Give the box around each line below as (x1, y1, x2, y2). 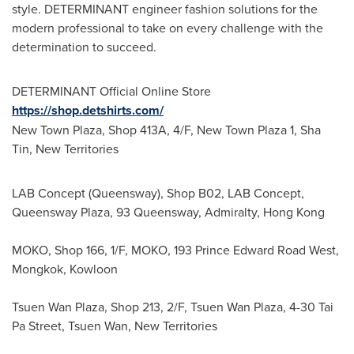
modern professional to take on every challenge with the (12, 19, 323, 36)
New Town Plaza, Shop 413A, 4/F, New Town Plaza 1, (12, 121, 300, 138)
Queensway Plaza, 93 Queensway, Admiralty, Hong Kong (12, 203, 328, 220)
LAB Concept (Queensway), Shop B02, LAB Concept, (12, 184, 304, 201)
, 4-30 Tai (283, 298, 333, 315)
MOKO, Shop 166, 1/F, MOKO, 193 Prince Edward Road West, (12, 241, 339, 258)
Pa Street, (12, 317, 68, 334)
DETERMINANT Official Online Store (12, 82, 211, 100)
